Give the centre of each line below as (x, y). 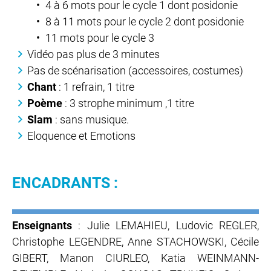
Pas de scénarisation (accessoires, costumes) (135, 70)
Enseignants (42, 226)
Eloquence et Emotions (81, 135)
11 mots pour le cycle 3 (100, 38)
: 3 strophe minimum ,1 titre (129, 103)
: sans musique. (91, 119)
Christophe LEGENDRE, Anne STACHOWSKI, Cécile (135, 242)
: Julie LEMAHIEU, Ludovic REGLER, (165, 226)
